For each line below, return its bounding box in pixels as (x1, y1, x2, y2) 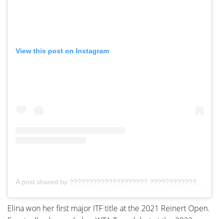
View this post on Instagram (16, 46, 109, 55)
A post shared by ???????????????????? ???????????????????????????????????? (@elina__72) (197, 178, 203, 186)
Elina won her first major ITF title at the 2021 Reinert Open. (7, 203, 210, 214)
